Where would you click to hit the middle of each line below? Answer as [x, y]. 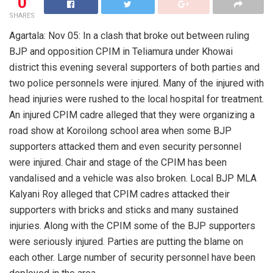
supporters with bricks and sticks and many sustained [124, 210]
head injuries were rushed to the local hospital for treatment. [136, 99]
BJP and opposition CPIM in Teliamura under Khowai [121, 51]
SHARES [22, 15]
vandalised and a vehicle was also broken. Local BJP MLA [133, 178]
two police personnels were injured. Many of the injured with [136, 83]
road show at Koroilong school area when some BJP [120, 130]
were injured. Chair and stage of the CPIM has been [118, 162]
